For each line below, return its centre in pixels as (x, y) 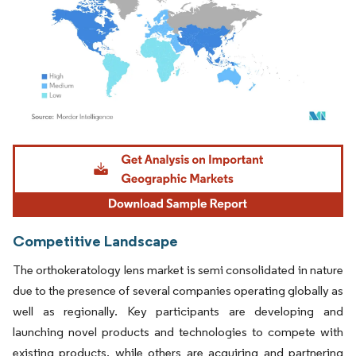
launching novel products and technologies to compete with (178, 331)
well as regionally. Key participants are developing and (178, 311)
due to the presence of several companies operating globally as (178, 290)
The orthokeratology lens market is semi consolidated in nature (178, 269)
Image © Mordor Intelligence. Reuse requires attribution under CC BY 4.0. (168, 146)
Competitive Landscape (95, 240)
